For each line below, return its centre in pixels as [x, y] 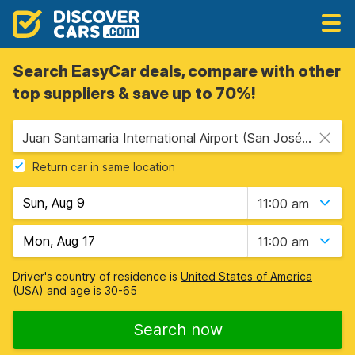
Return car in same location [104, 167]
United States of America [246, 276]
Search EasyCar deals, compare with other [177, 71]
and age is [74, 290]
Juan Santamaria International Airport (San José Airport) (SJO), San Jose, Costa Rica [307, 138]
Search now [177, 330]
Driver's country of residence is [97, 276]
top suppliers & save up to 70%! [134, 94]
